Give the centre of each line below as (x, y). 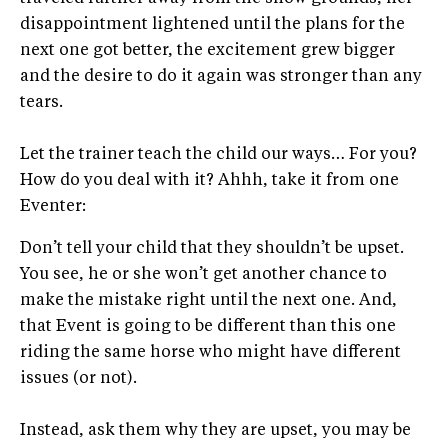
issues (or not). (78, 379)
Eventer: (53, 207)
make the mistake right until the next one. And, (208, 301)
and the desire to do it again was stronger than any (221, 77)
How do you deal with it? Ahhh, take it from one (209, 181)
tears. (41, 103)
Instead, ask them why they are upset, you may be (215, 431)
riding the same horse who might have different (210, 353)
